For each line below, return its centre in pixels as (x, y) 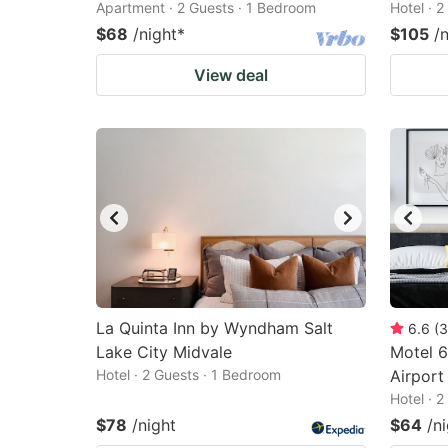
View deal (231, 75)
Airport (417, 376)
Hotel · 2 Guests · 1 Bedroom (188, 374)
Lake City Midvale (164, 352)
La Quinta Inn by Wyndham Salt (214, 328)
